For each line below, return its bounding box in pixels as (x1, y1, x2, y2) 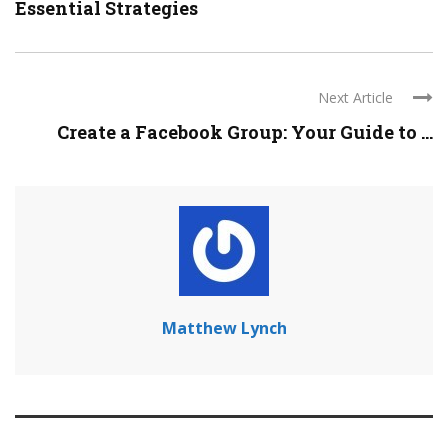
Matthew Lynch (161, 317, 287, 339)
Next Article (318, 88, 393, 107)
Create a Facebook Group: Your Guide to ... (57, 120, 433, 144)
